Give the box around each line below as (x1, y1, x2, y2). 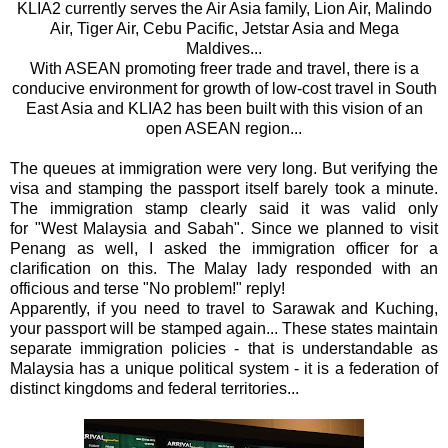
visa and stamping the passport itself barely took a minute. (10, 179, 438, 197)
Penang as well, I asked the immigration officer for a (10, 239, 438, 257)
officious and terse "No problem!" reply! (10, 279, 285, 297)
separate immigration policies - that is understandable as (10, 339, 438, 357)
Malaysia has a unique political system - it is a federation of (10, 359, 438, 377)
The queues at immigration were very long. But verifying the (10, 159, 438, 177)
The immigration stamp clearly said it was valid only (10, 199, 438, 217)
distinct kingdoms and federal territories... (10, 379, 299, 397)
